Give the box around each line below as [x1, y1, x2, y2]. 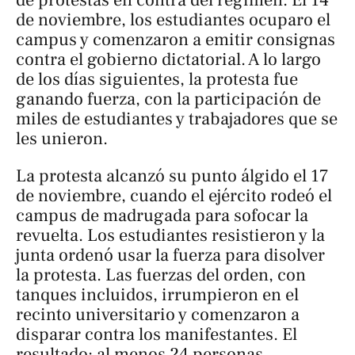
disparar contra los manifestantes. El [16, 323, 297, 346]
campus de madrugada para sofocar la [16, 204, 308, 227]
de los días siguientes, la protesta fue [16, 68, 298, 91]
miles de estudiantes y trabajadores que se [16, 108, 338, 131]
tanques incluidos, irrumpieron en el [16, 284, 299, 307]
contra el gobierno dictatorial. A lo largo [16, 48, 321, 71]
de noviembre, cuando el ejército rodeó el [16, 185, 332, 208]
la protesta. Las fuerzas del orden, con [16, 264, 306, 287]
